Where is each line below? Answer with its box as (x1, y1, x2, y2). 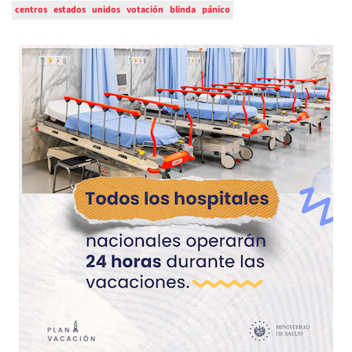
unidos (92, 3, 120, 17)
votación (126, 3, 163, 17)
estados (53, 3, 86, 17)
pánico (202, 3, 230, 17)
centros (15, 3, 47, 17)
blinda (170, 3, 196, 17)
